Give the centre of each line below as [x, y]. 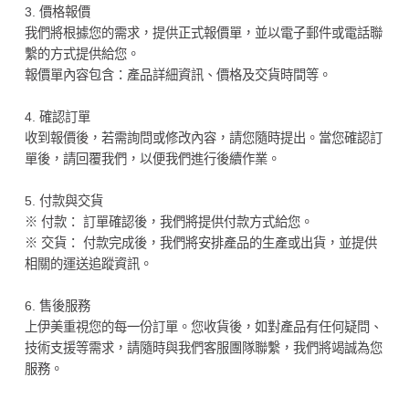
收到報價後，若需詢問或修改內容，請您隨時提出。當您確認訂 [203, 137]
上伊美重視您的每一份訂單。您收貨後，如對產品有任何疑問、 [203, 326]
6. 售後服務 [57, 305]
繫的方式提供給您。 [82, 53]
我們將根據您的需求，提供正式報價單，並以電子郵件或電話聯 [203, 32]
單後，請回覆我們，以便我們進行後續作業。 [152, 158]
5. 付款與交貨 [63, 200]
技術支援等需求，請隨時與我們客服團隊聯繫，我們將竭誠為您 [203, 347]
